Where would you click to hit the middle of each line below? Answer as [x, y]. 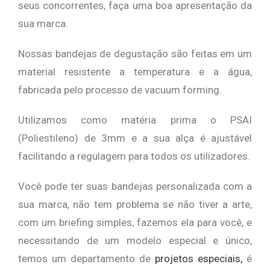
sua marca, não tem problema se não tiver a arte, [135, 204]
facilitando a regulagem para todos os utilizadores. [134, 156]
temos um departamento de [86, 259]
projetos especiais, [199, 259]
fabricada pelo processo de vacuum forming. [120, 90]
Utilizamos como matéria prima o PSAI [135, 120]
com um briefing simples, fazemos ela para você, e [135, 222]
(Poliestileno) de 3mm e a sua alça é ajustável [135, 138]
